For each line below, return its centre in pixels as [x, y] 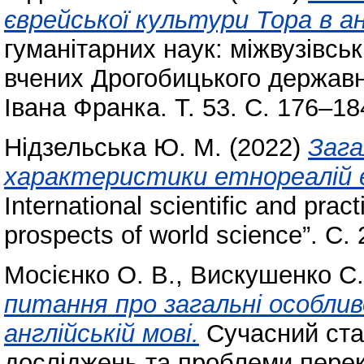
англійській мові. [102, 334]
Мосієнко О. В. [90, 275]
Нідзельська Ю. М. [113, 148]
